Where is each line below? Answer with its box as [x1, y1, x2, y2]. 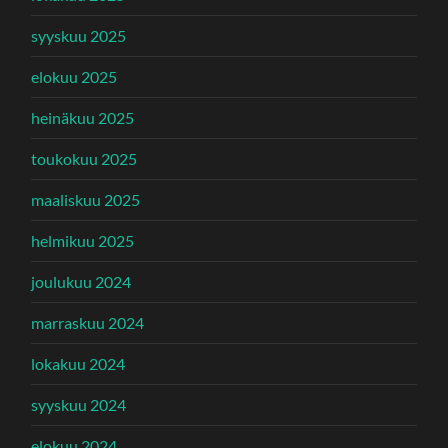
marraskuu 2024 [31, 312, 145, 332]
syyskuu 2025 [31, 25, 127, 45]
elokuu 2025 [31, 66, 118, 86]
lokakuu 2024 [31, 353, 126, 373]
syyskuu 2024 [31, 394, 127, 414]
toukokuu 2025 [31, 148, 138, 168]
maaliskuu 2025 [31, 189, 141, 209]
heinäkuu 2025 [31, 107, 135, 127]
